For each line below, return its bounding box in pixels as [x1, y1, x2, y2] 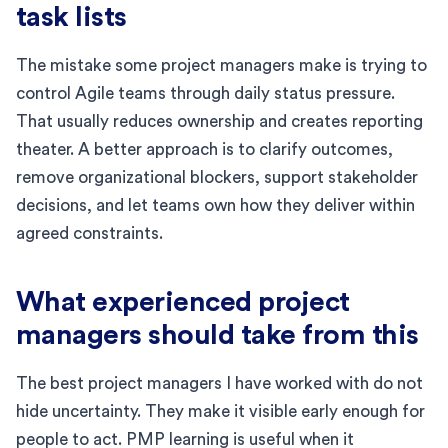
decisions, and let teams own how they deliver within [16, 196, 415, 214]
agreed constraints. [16, 224, 163, 242]
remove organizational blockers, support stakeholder [16, 168, 418, 186]
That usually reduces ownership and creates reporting [16, 112, 423, 130]
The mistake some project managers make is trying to [16, 56, 427, 74]
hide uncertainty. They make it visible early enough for [16, 402, 425, 420]
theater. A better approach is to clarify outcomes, [16, 140, 393, 158]
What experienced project [16, 287, 350, 316]
